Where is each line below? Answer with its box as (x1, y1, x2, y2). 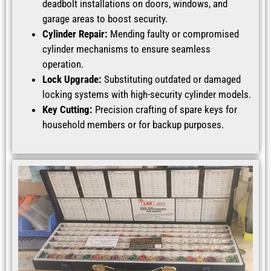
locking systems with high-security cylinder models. (42, 88, 251, 101)
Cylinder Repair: (42, 28, 108, 41)
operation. (42, 58, 83, 71)
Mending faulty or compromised (108, 28, 239, 41)
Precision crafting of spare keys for (93, 103, 237, 116)
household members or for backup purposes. (42, 119, 224, 131)
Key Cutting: (42, 103, 93, 116)
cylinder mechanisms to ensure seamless (42, 43, 211, 56)
